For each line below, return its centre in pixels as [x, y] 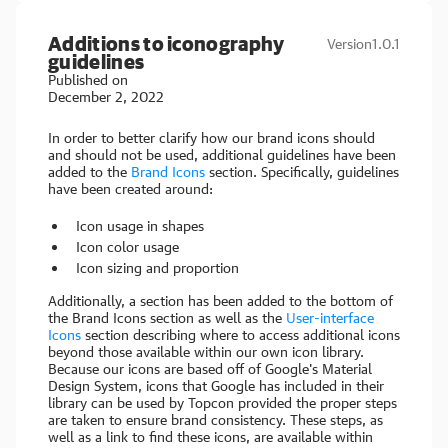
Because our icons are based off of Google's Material [210, 368]
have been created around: [130, 188]
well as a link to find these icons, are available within [210, 436]
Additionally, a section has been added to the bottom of [220, 300]
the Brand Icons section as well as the [167, 317]
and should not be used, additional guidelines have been [222, 154]
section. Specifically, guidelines [302, 171]
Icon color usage [127, 246]
